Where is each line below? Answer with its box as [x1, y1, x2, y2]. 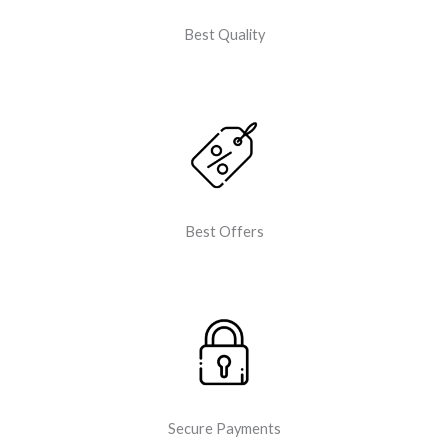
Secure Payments [167, 419, 281, 437]
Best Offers [184, 222, 264, 240]
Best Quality [183, 25, 265, 43]
